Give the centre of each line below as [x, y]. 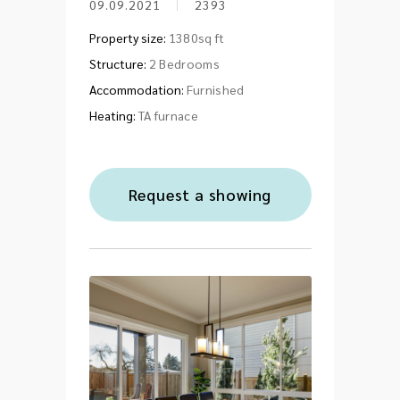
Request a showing [200, 194]
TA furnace [168, 115]
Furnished [215, 89]
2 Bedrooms [184, 63]
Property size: [127, 37]
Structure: [117, 63]
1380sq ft [196, 37]
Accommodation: [136, 89]
